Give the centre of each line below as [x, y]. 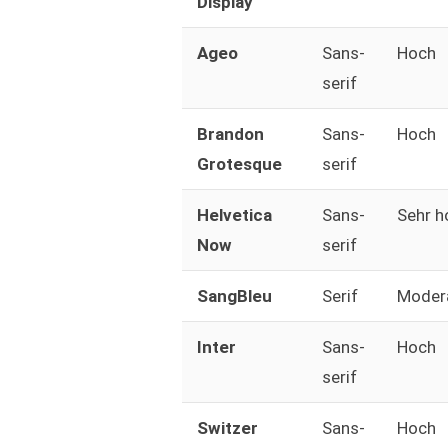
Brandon [230, 134]
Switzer [227, 428]
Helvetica [234, 215]
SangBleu [234, 296]
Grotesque [239, 164]
